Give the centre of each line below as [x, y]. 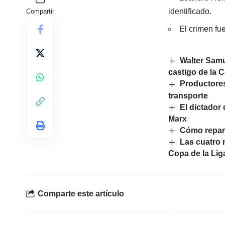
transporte [188, 95]
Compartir [40, 11]
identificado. [190, 11]
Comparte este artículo [81, 193]
